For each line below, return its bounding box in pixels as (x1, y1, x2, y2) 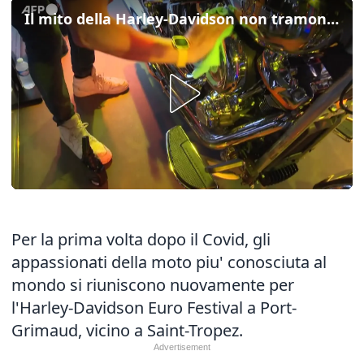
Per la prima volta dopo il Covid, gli (11, 228, 271, 250)
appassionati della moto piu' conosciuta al (11, 251, 327, 273)
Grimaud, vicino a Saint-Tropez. (11, 319, 243, 341)
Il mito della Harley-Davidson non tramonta (327, 9, 339, 28)
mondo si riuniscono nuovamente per (11, 274, 294, 296)
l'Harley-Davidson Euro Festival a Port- (11, 297, 297, 318)
